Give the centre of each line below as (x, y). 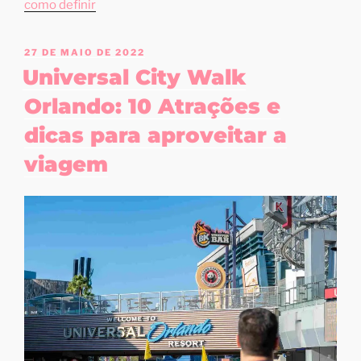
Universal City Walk (134, 77)
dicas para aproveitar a (156, 135)
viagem (66, 164)
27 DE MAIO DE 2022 (85, 52)
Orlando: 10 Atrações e (152, 106)
